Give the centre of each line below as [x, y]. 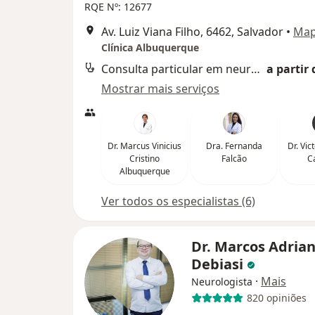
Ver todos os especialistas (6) [178, 201]
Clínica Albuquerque [150, 47]
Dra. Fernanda [234, 146]
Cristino [144, 158]
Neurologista [222, 281]
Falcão [234, 158]
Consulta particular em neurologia [256, 69]
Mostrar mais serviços [160, 88]
